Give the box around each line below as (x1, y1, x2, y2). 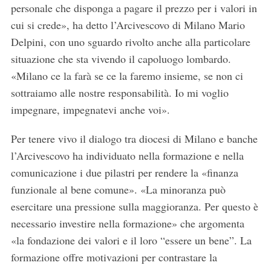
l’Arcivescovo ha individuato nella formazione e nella (10, 148, 244, 163)
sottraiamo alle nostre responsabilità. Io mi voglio (10, 85, 229, 100)
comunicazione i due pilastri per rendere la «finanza (10, 165, 238, 180)
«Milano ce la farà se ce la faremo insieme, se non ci (10, 68, 243, 83)
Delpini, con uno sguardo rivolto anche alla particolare (10, 34, 250, 50)
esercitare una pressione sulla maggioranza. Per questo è (10, 199, 258, 214)
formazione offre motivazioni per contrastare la (10, 250, 217, 265)
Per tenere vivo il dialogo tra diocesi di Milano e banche (10, 131, 258, 146)
